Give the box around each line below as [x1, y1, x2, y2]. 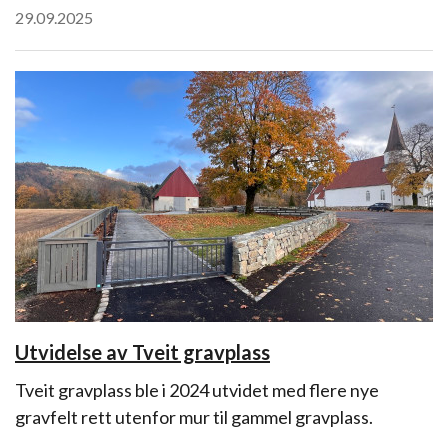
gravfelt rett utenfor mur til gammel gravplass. [15, 406, 373, 428]
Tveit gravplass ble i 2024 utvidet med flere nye [15, 379, 379, 401]
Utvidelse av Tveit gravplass [15, 340, 270, 364]
